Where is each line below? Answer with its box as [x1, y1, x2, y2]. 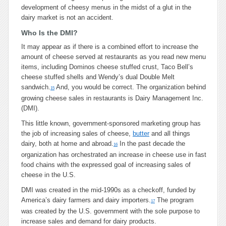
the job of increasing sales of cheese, [21, 130, 133, 137]
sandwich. [21, 83, 50, 91]
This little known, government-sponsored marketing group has [21, 120, 201, 127]
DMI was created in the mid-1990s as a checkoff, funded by [21, 186, 196, 194]
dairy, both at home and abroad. [21, 140, 114, 147]
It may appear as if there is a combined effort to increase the [21, 43, 198, 50]
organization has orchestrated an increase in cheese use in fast [21, 151, 206, 158]
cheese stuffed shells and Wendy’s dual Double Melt [21, 73, 175, 81]
